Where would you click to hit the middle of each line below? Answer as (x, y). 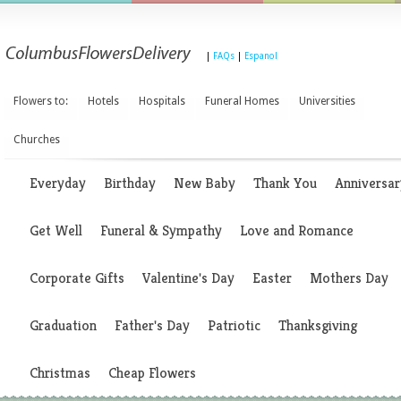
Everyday (58, 183)
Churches (37, 140)
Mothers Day (349, 278)
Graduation (63, 325)
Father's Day (152, 325)
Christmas (60, 373)
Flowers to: (41, 101)
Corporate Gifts (77, 278)
